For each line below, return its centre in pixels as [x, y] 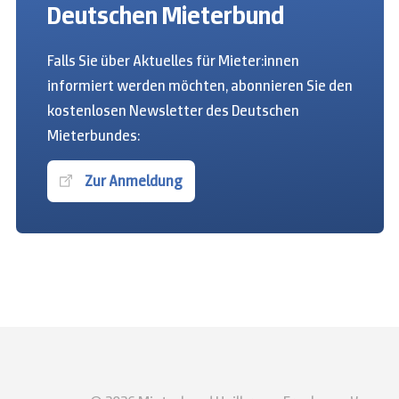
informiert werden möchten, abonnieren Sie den [199, 85]
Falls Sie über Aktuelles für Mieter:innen [173, 60]
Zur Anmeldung [133, 180]
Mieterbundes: [93, 135]
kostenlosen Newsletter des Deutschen [173, 110]
